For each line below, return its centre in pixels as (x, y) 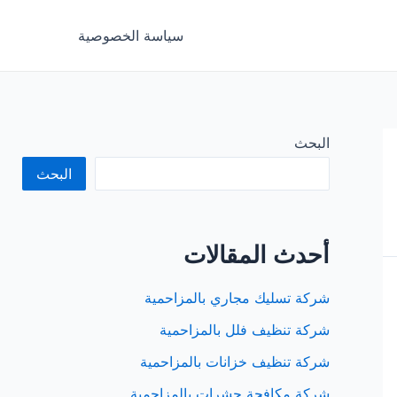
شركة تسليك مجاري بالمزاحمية (237, 298)
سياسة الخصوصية (131, 35)
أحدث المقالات (257, 255)
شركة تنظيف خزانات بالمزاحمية (235, 362)
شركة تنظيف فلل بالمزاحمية (245, 330)
